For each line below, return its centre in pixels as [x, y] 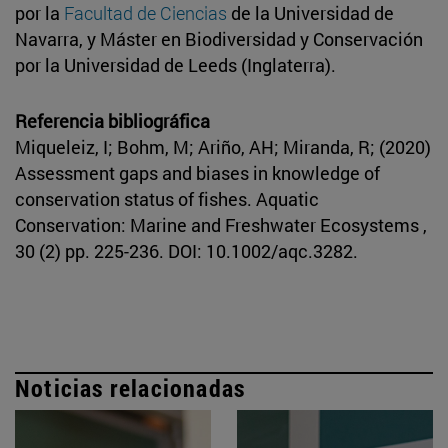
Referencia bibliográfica [112, 120]
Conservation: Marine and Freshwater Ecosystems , [221, 224]
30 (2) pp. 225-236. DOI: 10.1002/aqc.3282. [186, 250]
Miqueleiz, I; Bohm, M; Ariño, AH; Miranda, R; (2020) [223, 146]
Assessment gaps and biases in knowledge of [197, 172]
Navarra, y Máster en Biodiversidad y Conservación [219, 38]
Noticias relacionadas [130, 387]
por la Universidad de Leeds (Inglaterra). [175, 64]
